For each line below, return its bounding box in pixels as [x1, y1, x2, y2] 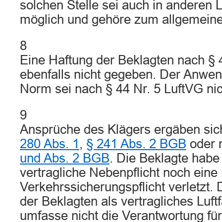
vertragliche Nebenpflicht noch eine [20, 166, 218, 179]
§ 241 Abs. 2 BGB [86, 137, 186, 151]
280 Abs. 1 [20, 137, 79, 151]
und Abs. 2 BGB [20, 151, 110, 165]
